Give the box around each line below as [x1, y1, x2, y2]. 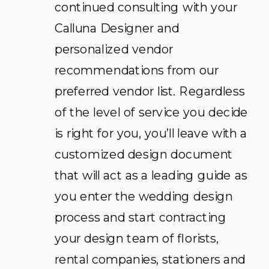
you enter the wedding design [55, 188, 233, 204]
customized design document [55, 146, 233, 162]
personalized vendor [55, 41, 174, 56]
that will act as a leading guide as [55, 167, 247, 183]
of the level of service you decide [55, 104, 248, 119]
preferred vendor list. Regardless [55, 83, 245, 98]
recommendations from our [55, 62, 219, 77]
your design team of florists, [55, 230, 219, 246]
